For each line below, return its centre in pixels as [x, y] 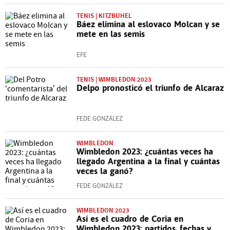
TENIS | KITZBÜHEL [104, 15]
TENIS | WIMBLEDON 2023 [114, 79]
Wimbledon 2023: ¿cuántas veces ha [145, 151]
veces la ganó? [105, 171]
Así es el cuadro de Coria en [130, 218]
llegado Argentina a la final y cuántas [148, 161]
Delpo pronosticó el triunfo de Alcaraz [150, 88]
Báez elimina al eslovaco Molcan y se [148, 24]
